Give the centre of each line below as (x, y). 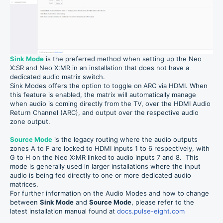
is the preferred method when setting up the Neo (124, 59)
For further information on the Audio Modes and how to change (110, 193)
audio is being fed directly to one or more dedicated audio (101, 175)
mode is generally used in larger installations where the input (105, 167)
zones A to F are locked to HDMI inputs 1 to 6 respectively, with (110, 149)
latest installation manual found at (63, 211)
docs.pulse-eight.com (151, 211)
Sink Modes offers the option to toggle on (76, 86)
